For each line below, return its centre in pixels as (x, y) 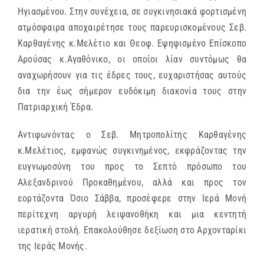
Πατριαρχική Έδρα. (56, 107)
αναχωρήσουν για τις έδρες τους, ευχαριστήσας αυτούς (132, 75)
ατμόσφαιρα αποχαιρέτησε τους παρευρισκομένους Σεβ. (132, 27)
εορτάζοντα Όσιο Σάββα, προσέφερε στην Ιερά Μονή (132, 198)
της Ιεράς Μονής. (52, 246)
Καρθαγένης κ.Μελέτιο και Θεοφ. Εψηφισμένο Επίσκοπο (132, 43)
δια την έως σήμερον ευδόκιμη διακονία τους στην (132, 91)
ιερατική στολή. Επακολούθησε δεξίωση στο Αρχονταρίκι (132, 230)
